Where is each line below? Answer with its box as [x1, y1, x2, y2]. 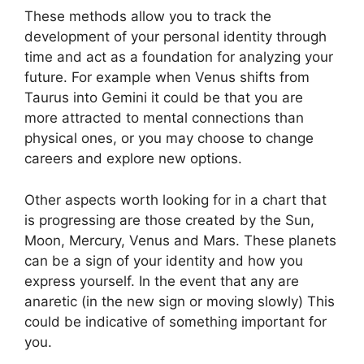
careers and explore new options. [24, 150, 242, 167]
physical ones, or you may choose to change [24, 130, 314, 146]
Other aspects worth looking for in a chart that [24, 191, 327, 208]
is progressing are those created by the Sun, [24, 211, 314, 228]
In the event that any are [139, 272, 299, 289]
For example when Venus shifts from [71, 69, 310, 85]
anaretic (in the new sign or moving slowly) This [24, 292, 335, 310]
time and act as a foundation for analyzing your [24, 49, 333, 65]
